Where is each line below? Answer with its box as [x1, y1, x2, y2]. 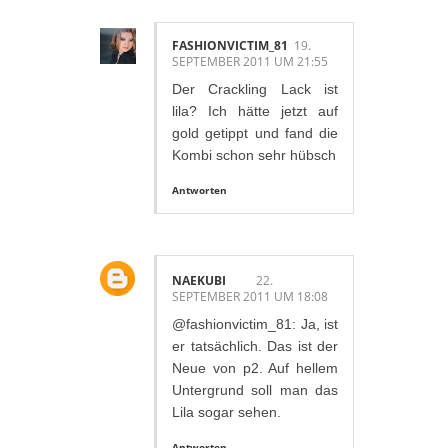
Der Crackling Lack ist [172, 81, 338, 98]
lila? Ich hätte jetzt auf [172, 103, 338, 120]
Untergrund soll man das [172, 381, 338, 398]
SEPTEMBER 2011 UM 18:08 [172, 287, 328, 305]
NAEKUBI [172, 271, 226, 289]
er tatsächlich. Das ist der [172, 337, 338, 354]
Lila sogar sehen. [172, 403, 281, 420]
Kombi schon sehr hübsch [172, 147, 336, 164]
